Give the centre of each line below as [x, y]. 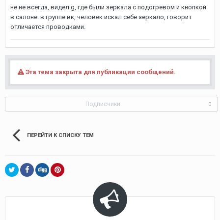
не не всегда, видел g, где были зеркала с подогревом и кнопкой [108, 7]
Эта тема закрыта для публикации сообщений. [100, 72]
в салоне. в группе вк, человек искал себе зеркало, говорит [101, 17]
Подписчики [103, 104]
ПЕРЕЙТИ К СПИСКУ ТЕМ [60, 135]
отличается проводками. [48, 27]
